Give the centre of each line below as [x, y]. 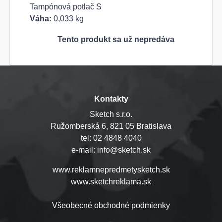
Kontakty [111, 99]
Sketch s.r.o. [111, 114]
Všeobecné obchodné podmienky [111, 205]
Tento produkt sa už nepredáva [116, 40]
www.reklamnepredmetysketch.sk [111, 169]
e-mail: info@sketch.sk [111, 150]
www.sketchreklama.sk [111, 181]
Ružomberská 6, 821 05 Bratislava [111, 126]
